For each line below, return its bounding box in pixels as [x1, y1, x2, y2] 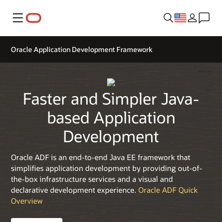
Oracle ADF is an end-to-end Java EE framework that [11, 152, 190, 162]
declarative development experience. [11, 184, 138, 195]
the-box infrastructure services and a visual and [11, 173, 173, 184]
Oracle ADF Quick [138, 184, 198, 195]
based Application [47, 107, 175, 128]
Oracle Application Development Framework [11, 45, 153, 54]
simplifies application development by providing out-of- [11, 163, 202, 173]
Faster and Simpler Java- [23, 88, 199, 109]
